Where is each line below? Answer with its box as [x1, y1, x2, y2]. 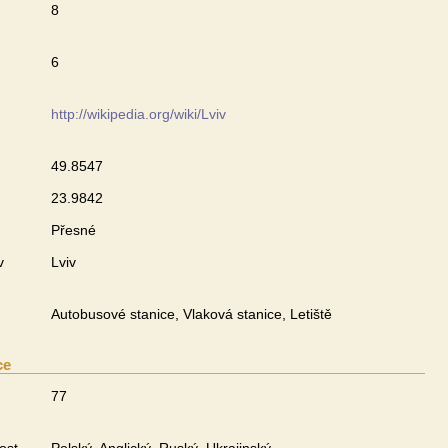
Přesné [51, 222, 96, 238]
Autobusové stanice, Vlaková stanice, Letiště [51, 306, 332, 322]
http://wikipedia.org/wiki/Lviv [51, 106, 226, 122]
